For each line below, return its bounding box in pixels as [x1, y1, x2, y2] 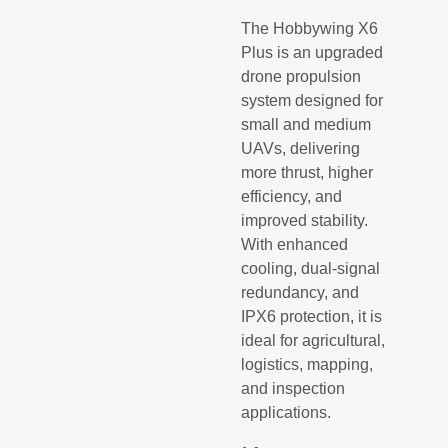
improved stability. [241, 212, 369, 230]
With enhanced [241, 236, 349, 254]
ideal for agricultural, [241, 332, 386, 350]
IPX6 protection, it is [241, 308, 383, 326]
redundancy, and [241, 284, 360, 302]
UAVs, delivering [241, 140, 361, 158]
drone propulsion [241, 68, 362, 86]
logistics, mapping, [241, 356, 374, 374]
